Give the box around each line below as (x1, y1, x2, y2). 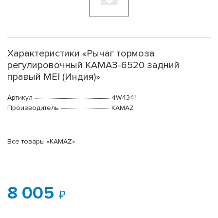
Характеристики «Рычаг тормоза (7, 48, 155, 60)
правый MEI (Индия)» (7, 71, 100, 83)
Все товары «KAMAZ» (7, 137, 75, 146)
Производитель (7, 104, 59, 112)
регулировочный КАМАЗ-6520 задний (7, 59, 180, 72)
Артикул (7, 93, 33, 102)
